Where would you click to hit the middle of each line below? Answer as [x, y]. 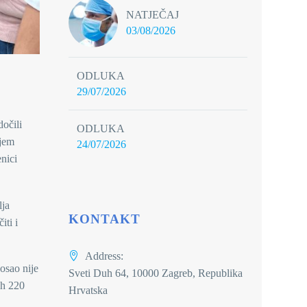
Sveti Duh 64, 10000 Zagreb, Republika [156, 273]
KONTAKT [105, 219]
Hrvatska [88, 290]
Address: [104, 256]
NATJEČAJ [152, 15]
